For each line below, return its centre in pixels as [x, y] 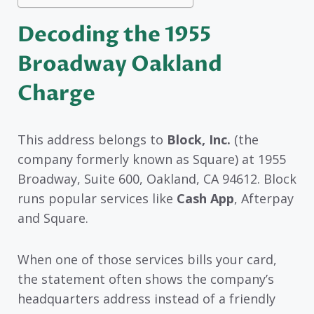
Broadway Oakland [120, 64]
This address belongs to [92, 140]
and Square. [53, 218]
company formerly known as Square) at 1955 [152, 159]
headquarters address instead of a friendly [146, 299]
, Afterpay [264, 199]
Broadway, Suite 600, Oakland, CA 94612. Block [157, 179]
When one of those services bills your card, [147, 260]
